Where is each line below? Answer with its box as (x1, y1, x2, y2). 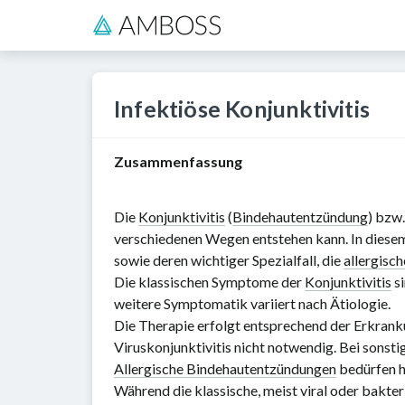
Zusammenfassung (114, 153, 242, 170)
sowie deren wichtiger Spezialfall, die (114, 251, 344, 268)
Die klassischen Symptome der (114, 273, 305, 290)
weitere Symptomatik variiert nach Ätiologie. (114, 295, 391, 312)
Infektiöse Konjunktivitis (114, 95, 370, 122)
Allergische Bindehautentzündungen (114, 360, 336, 377)
